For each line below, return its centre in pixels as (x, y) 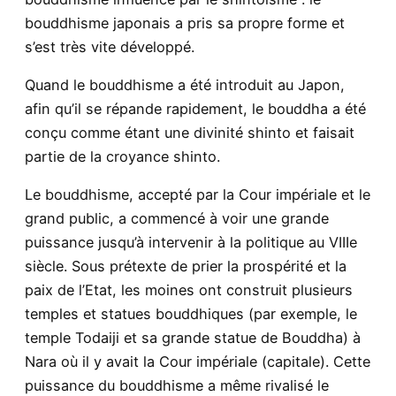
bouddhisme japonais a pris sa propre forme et (185, 23)
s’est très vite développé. (110, 46)
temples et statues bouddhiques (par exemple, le (191, 314)
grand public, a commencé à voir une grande (177, 219)
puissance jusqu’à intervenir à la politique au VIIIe (191, 243)
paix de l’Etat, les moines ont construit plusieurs (189, 290)
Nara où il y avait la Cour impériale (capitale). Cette (198, 362)
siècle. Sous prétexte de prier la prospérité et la (186, 267)
